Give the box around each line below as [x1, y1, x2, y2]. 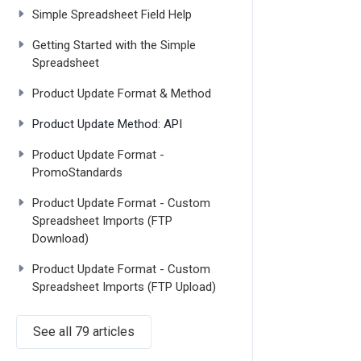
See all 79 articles [33, 324, 135, 339]
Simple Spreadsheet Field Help [32, 7, 193, 22]
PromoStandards [32, 165, 123, 180]
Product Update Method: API [32, 117, 183, 131]
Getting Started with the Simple [32, 38, 197, 52]
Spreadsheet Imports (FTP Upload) [32, 280, 217, 294]
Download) [32, 231, 89, 246]
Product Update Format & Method [32, 86, 212, 101]
